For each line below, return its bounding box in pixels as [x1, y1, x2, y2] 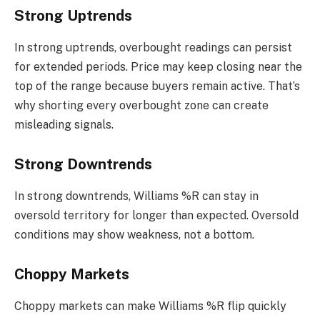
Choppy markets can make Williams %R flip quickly [14, 299, 286, 313]
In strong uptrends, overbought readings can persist [14, 40, 292, 54]
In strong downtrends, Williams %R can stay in [14, 189, 259, 203]
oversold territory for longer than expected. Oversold [14, 208, 299, 222]
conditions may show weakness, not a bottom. [14, 227, 254, 241]
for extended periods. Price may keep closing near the [14, 59, 302, 74]
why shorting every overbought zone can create [14, 98, 269, 112]
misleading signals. [14, 117, 114, 131]
